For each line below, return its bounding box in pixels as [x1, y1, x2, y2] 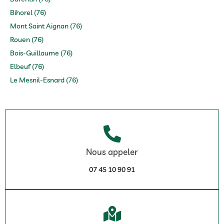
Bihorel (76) [10, 7, 46, 17]
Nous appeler [86, 146, 138, 157]
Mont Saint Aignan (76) [10, 21, 82, 30]
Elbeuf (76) [10, 61, 44, 71]
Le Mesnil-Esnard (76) [10, 75, 78, 84]
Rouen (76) [10, 34, 43, 44]
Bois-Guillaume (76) [10, 48, 72, 57]
